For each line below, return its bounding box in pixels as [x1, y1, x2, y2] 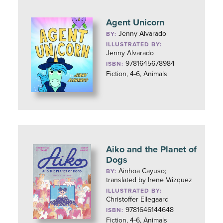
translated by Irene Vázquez [106, 176, 193, 184]
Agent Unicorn [106, 17, 165, 28]
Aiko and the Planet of [106, 144, 197, 155]
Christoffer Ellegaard [106, 195, 169, 204]
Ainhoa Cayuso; [118, 167, 167, 175]
